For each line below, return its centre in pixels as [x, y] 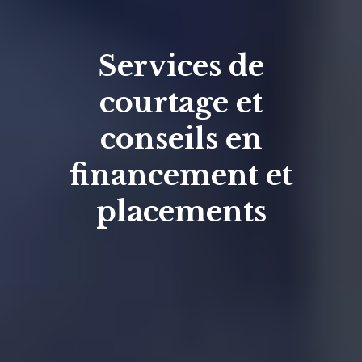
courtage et [181, 102]
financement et [181, 175]
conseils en [181, 138]
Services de [181, 65]
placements [181, 211]
